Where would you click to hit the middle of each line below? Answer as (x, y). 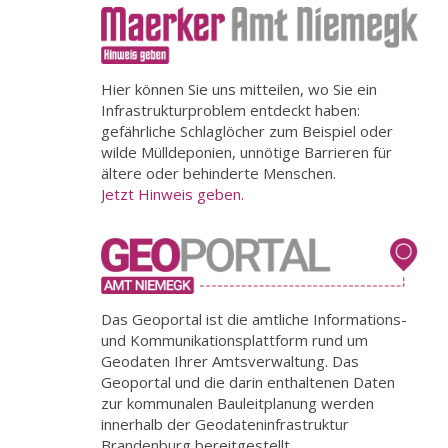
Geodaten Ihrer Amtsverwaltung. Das (230, 360)
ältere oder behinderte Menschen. (218, 172)
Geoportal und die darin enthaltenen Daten (248, 381)
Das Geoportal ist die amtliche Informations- (254, 318)
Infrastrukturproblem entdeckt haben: (230, 109)
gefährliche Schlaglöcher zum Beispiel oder (247, 130)
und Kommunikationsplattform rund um (234, 339)
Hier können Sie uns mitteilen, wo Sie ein (239, 88)
